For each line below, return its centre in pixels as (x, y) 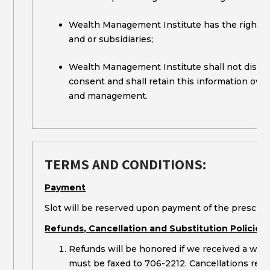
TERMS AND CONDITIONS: (126, 164)
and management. (108, 96)
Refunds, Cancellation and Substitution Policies (155, 228)
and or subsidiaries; (111, 39)
